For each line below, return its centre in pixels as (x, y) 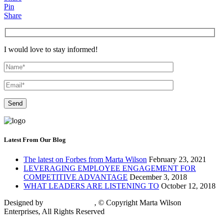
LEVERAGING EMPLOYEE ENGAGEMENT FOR (110, 168)
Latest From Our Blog (35, 140)
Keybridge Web (70, 202)
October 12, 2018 (188, 186)
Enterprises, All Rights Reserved (54, 211)
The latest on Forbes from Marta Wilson (85, 159)
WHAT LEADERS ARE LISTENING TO (91, 186)
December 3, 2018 (158, 177)
